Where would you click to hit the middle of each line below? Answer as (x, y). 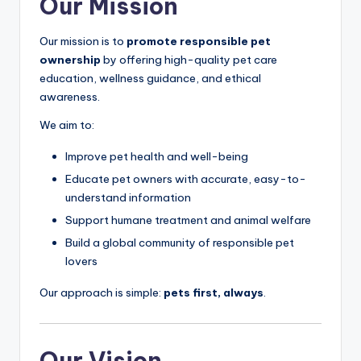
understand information (128, 198)
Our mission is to (83, 41)
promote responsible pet (199, 41)
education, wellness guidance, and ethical (150, 79)
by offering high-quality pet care (189, 60)
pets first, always (214, 293)
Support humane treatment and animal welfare (188, 220)
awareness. (70, 97)
